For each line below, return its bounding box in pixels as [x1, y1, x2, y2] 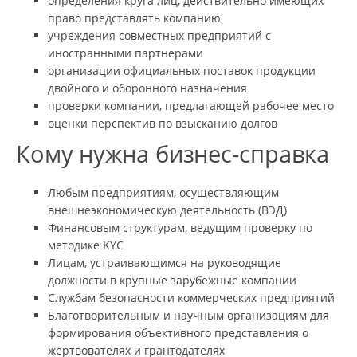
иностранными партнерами [48, 45, 203, 61]
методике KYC [48, 237, 124, 253]
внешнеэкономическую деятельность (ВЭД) [48, 202, 287, 218]
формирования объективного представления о [48, 324, 308, 340]
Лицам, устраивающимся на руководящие [48, 254, 281, 270]
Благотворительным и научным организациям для [48, 307, 329, 323]
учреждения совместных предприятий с [48, 27, 271, 43]
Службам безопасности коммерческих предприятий [48, 289, 335, 305]
